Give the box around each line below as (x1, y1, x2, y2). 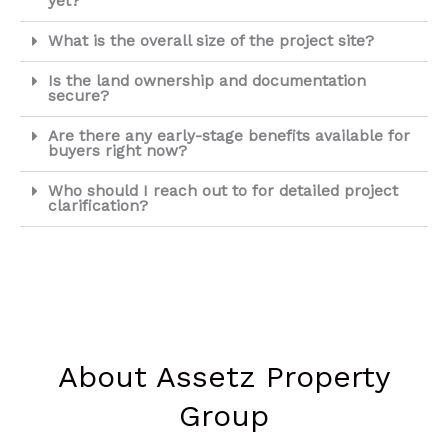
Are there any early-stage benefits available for (47, 126, 410, 145)
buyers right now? (47, 141, 187, 160)
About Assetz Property (58, 358, 390, 394)
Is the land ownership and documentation (47, 71, 366, 90)
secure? (47, 86, 109, 105)
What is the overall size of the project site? (47, 31, 374, 50)
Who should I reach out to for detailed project (47, 181, 398, 200)
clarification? (47, 196, 148, 215)
